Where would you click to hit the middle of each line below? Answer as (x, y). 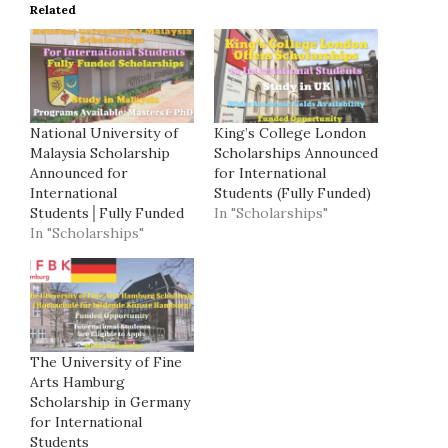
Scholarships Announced (296, 152)
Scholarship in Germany (110, 401)
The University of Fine (106, 361)
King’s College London (290, 132)
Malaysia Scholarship (100, 152)
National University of (104, 132)
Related (53, 10)
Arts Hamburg (77, 381)
